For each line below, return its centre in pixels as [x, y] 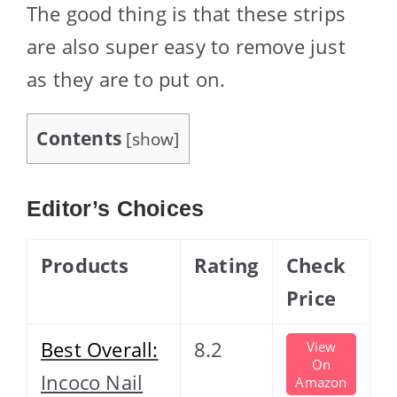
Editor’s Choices [116, 208]
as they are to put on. [126, 78]
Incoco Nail [92, 381]
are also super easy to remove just [186, 46]
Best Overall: [100, 349]
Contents [79, 138]
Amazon [321, 381]
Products [85, 265]
